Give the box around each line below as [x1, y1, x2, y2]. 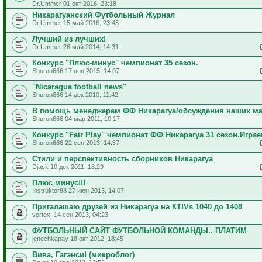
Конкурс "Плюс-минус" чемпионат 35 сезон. [32, 58, 198, 67]
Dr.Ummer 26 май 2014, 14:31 [32, 43, 119, 50]
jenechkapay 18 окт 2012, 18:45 [32, 235, 123, 242]
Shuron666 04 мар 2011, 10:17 [32, 115, 120, 122]
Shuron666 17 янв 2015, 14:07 [32, 67, 119, 74]
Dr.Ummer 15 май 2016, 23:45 [32, 19, 119, 26]
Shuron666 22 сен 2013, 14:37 [32, 139, 119, 146]
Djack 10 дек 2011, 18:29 [32, 163, 104, 170]
